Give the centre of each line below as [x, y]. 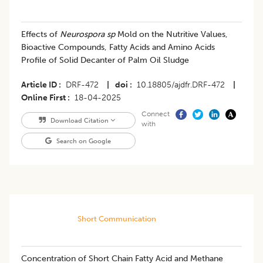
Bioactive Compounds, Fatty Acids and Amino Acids [118, 47]
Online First [43, 97]
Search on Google [83, 141]
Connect [155, 114]
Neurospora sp [87, 34]
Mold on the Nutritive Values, [171, 34]
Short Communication [117, 218]
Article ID [39, 85]
